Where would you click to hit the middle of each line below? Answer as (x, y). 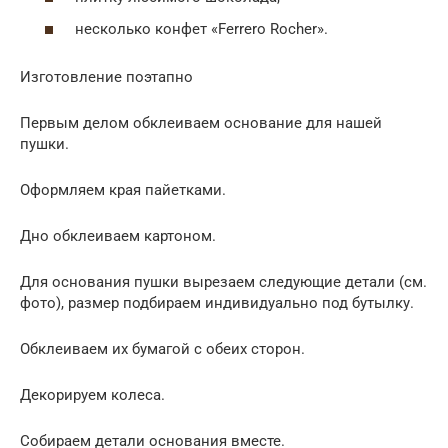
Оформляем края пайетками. (123, 189)
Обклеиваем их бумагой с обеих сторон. (162, 348)
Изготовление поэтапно (106, 76)
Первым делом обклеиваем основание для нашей (201, 122)
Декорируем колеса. (92, 394)
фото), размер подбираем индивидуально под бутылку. (217, 302)
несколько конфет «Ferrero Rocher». (201, 28)
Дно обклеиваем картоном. (118, 235)
